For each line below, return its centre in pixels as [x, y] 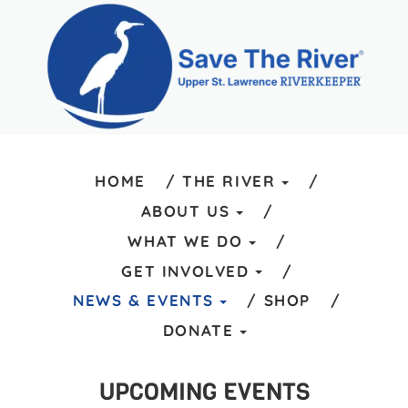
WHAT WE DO [185, 240]
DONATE [198, 331]
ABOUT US [185, 211]
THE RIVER [229, 181]
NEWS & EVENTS [144, 301]
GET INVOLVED [185, 270]
